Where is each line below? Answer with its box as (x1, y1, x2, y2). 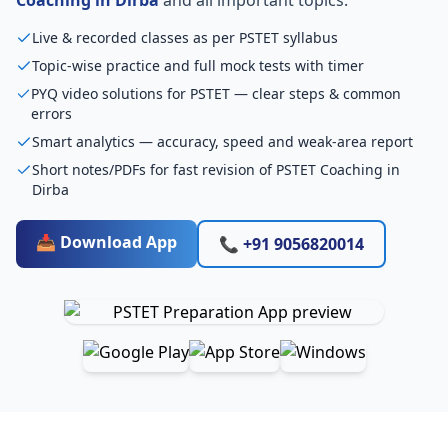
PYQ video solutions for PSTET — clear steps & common (31, 83, 402, 103)
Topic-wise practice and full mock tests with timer (32, 55, 364, 75)
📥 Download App (36, 230, 177, 253)
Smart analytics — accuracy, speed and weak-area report (32, 131, 413, 151)
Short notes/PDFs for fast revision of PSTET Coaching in (31, 159, 400, 179)
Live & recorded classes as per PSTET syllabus (32, 27, 338, 47)
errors (31, 103, 73, 123)
